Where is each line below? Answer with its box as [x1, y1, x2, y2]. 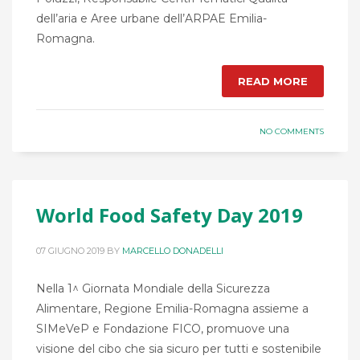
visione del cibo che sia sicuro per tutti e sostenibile [36, 342, 321, 357]
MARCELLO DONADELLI [122, 245, 223, 257]
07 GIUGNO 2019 [36, 245, 104, 257]
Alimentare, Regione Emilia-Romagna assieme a [36, 301, 309, 317]
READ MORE [238, 75, 308, 88]
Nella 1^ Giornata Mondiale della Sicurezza [36, 281, 270, 297]
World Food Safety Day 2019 [36, 202, 303, 229]
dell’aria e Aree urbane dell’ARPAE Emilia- [36, 11, 267, 27]
